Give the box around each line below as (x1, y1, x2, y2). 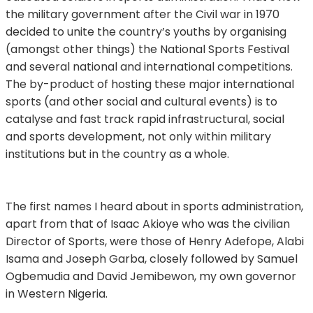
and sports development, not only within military (6, 128, 271, 145)
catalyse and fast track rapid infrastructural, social (6, 110, 284, 127)
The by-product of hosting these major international (6, 75, 294, 92)
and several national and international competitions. (6, 58, 293, 75)
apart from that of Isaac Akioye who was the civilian (6, 215, 290, 232)
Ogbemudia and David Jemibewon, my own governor (6, 268, 296, 284)
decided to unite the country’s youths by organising (6, 23, 286, 40)
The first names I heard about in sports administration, (6, 198, 303, 214)
